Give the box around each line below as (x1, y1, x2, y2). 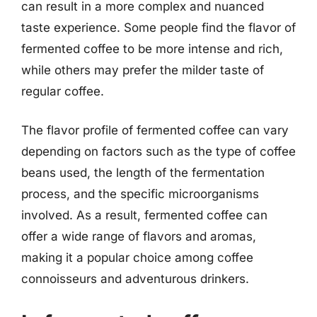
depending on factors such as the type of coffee (21, 144, 296, 158)
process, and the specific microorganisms (21, 187, 259, 201)
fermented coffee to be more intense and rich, (21, 41, 283, 56)
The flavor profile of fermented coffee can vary (21, 123, 289, 137)
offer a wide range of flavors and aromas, (21, 229, 256, 243)
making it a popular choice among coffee (21, 250, 253, 265)
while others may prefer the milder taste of (21, 62, 264, 77)
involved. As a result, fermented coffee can (21, 208, 267, 222)
